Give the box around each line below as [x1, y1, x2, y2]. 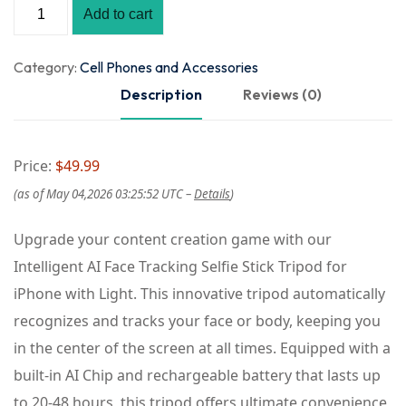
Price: [14, 156, 55, 177]
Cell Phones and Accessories [80, 58, 258, 77]
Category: [14, 58, 77, 77]
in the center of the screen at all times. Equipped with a [14, 338, 391, 359]
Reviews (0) [243, 85, 322, 104]
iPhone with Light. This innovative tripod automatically [14, 284, 385, 304]
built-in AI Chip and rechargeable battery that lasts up [14, 365, 381, 386]
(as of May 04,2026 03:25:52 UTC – [14, 186, 194, 203]
